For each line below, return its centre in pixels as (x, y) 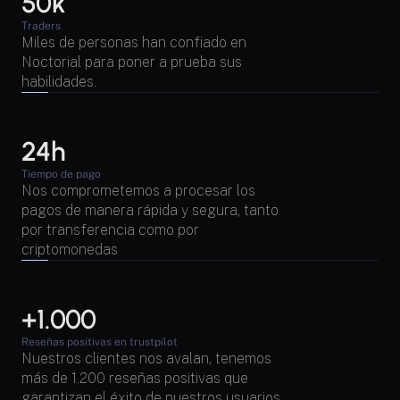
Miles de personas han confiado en (134, 43)
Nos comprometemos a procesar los (138, 191)
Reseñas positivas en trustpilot (100, 342)
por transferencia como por (110, 230)
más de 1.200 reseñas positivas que (135, 379)
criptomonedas (70, 250)
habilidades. (59, 82)
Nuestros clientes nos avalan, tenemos (146, 359)
